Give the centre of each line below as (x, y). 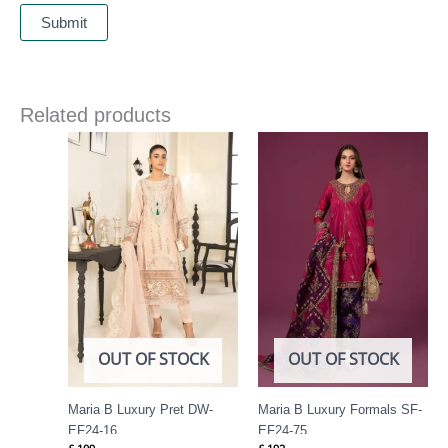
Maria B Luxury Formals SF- (340, 410)
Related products (95, 114)
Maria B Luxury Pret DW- (140, 410)
